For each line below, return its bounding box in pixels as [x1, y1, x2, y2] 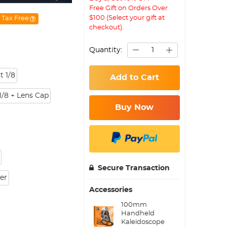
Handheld [121, 210, 155, 217]
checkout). [89, 24, 124, 31]
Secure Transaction [98, 165, 170, 172]
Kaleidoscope [121, 218, 165, 225]
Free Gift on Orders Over [89, 5, 168, 12]
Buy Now [115, 103, 154, 111]
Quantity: [89, 47, 123, 54]
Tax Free [1, 15, 29, 22]
